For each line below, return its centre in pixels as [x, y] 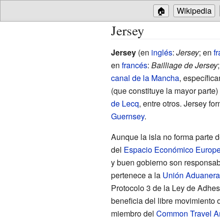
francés [134, 65]
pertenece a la [137, 175]
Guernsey [127, 116]
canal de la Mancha [145, 78]
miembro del [133, 213]
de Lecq [125, 103]
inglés [162, 52]
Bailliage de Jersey [184, 65]
